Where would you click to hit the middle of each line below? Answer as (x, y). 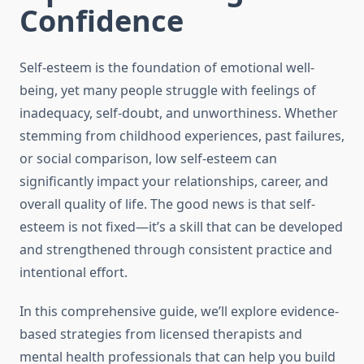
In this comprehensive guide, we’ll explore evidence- (179, 312)
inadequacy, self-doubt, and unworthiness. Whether (179, 113)
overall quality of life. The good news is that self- (167, 204)
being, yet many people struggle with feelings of (168, 91)
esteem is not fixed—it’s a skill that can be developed (181, 227)
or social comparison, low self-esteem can (148, 159)
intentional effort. (74, 273)
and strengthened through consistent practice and (176, 250)
